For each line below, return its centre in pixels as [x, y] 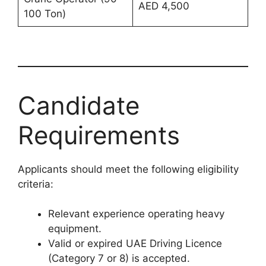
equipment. [75, 229]
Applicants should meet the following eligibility [128, 169]
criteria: [36, 184]
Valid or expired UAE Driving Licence [135, 244]
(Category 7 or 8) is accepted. [119, 259]
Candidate [79, 105]
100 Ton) [45, 14]
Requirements [99, 135]
